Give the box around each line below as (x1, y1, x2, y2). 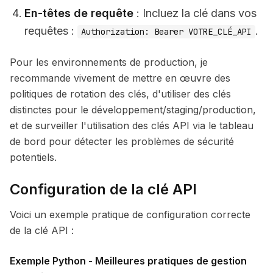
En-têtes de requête (24, 7, 133, 19)
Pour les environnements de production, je (10, 56, 208, 68)
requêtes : (24, 24, 77, 37)
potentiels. (10, 151, 57, 163)
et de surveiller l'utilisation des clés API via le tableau (10, 119, 253, 132)
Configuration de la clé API (10, 180, 197, 198)
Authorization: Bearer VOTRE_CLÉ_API (81, 26, 252, 37)
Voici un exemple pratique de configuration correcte (10, 208, 250, 221)
